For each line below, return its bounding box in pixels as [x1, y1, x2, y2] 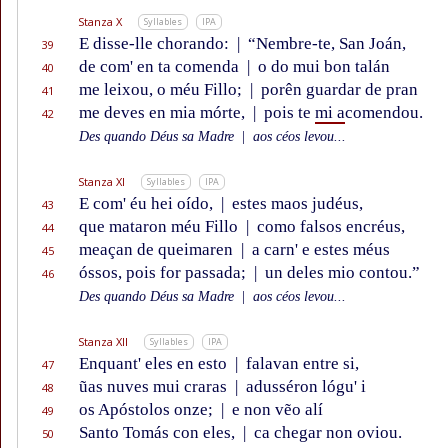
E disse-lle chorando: [79, 34, 233, 54]
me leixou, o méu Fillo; [79, 80, 246, 100]
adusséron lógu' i [242, 377, 366, 397]
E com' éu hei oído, [79, 194, 217, 214]
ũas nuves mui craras [79, 377, 231, 397]
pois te [260, 103, 315, 123]
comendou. [345, 103, 423, 123]
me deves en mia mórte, [79, 103, 249, 123]
